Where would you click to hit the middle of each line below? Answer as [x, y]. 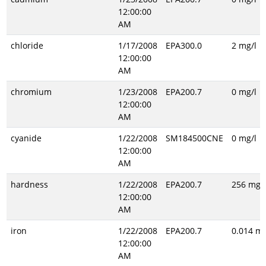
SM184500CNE [194, 138]
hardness [29, 184]
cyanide [26, 138]
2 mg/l [244, 45]
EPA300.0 [183, 45]
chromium [31, 92]
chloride [27, 45]
